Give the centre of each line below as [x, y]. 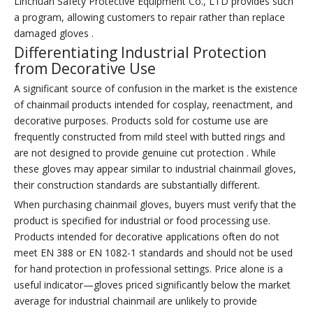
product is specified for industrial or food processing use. [142, 221]
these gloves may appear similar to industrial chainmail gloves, [155, 169]
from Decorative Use [85, 69]
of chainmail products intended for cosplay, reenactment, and [153, 105]
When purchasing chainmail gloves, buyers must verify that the [155, 205]
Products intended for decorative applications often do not [147, 237]
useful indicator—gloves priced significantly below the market [152, 285]
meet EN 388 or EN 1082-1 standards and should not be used [153, 253]
